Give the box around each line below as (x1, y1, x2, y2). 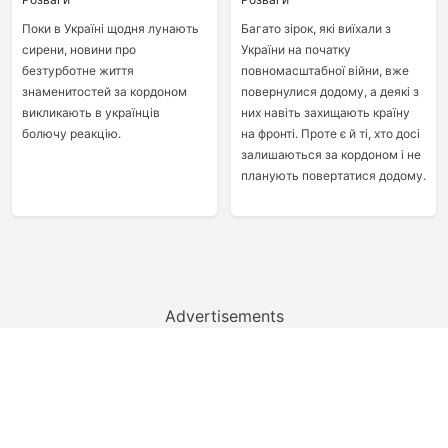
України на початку (240, 42, 351, 57)
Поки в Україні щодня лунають (21, 21, 199, 36)
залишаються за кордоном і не (240, 147, 421, 162)
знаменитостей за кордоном (21, 84, 187, 99)
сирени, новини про (21, 42, 136, 57)
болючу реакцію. (21, 126, 121, 141)
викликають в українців (21, 105, 160, 120)
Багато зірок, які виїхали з (240, 21, 391, 36)
